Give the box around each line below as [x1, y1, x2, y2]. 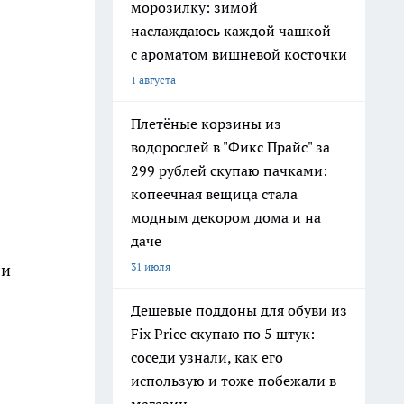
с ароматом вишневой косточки [131, 45, 347, 63]
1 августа [131, 73, 176, 87]
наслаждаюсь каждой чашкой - [131, 22, 340, 40]
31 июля [131, 260, 170, 273]
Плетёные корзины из [131, 115, 281, 133]
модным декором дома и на [131, 208, 321, 226]
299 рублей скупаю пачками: [131, 161, 327, 179]
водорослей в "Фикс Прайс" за [131, 138, 330, 156]
